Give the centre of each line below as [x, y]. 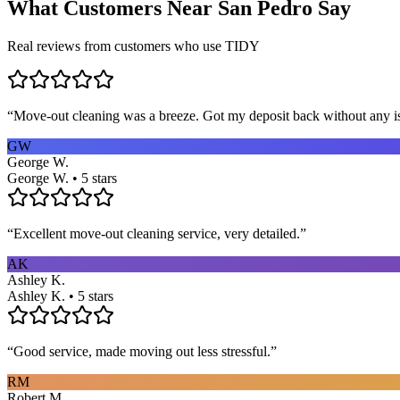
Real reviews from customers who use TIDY [133, 46]
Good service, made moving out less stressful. [142, 351]
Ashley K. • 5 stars [60, 296]
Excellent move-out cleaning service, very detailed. [157, 233]
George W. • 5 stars [62, 178]
